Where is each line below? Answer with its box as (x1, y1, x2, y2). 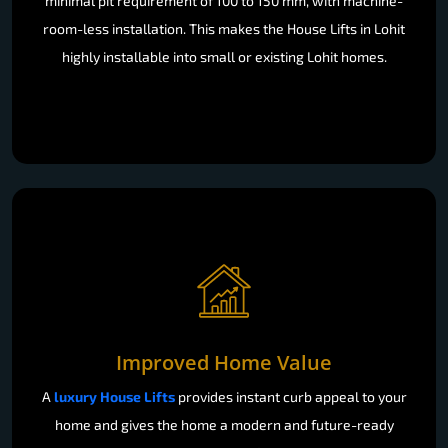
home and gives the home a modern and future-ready (54, 415, 394, 433)
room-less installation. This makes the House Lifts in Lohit (43, 19, 405, 37)
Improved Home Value (116, 348, 332, 376)
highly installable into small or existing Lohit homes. (61, 47, 387, 65)
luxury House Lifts (53, 387, 175, 405)
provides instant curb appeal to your (174, 387, 407, 405)
